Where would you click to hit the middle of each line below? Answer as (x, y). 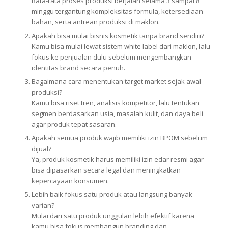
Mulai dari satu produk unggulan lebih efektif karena (113, 216)
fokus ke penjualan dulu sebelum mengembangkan (111, 57)
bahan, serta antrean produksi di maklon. (95, 22)
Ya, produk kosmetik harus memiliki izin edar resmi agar (117, 159)
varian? (43, 205)
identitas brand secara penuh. (78, 68)
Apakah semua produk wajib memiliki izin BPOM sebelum (119, 138)
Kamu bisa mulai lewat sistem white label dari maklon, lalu (121, 46)
